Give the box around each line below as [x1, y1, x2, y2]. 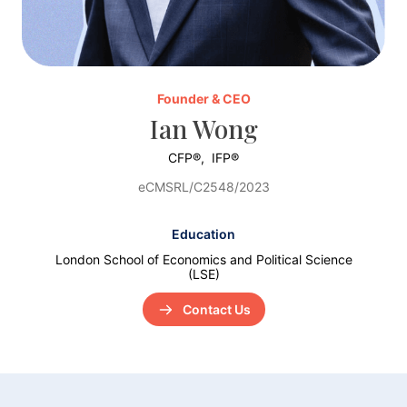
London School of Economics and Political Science [55, 252, 352, 268]
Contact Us [182, 302, 251, 318]
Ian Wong [149, 112, 258, 146]
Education [172, 226, 235, 243]
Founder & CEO [156, 91, 251, 107]
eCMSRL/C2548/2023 [137, 179, 270, 195]
